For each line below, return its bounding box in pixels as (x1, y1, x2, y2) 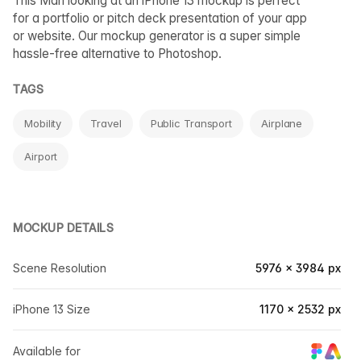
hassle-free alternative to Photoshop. (13, 46, 222, 61)
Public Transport (150, 117, 233, 130)
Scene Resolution (13, 261, 106, 275)
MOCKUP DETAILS (13, 221, 114, 234)
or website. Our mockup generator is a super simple (13, 28, 301, 44)
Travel (90, 117, 122, 130)
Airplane (261, 117, 303, 130)
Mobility (24, 117, 62, 130)
